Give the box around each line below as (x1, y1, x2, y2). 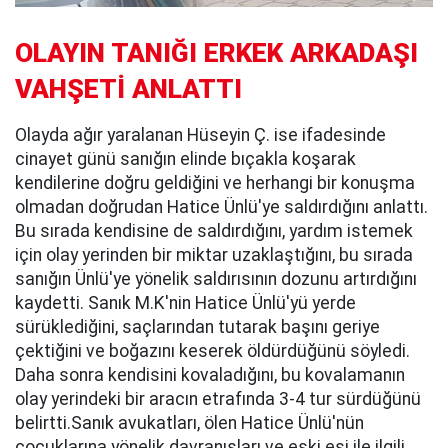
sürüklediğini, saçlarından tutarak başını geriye (15, 317, 380, 338)
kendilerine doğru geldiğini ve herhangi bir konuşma (15, 173, 415, 194)
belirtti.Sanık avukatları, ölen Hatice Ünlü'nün (15, 413, 364, 434)
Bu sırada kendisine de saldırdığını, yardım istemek (15, 221, 413, 242)
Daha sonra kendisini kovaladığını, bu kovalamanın (15, 365, 405, 386)
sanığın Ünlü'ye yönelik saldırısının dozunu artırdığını (15, 269, 417, 290)
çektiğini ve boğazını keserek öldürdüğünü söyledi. (15, 341, 410, 362)
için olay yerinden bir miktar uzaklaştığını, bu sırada (15, 245, 413, 266)
